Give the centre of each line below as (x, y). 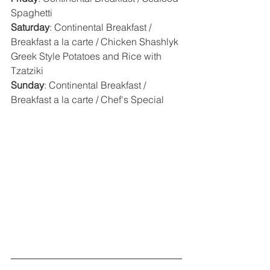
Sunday (27, 85)
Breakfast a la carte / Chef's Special (87, 100)
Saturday (30, 27)
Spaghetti (32, 13)
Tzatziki (27, 71)
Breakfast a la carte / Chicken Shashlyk (96, 42)
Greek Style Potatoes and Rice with (87, 56)
